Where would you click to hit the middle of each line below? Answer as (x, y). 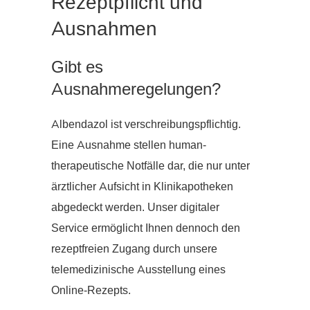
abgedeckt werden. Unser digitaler (135, 207)
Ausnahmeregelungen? (136, 89)
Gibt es (77, 67)
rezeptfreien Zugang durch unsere (134, 249)
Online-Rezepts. (91, 290)
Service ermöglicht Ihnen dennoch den (146, 228)
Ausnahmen (104, 29)
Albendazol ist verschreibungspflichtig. (146, 124)
